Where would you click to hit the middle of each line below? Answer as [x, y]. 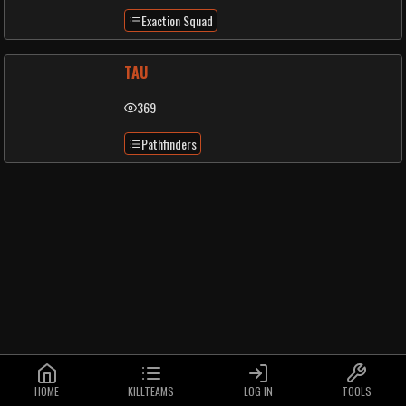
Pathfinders [169, 144]
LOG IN [258, 391]
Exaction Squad [177, 20]
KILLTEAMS [151, 391]
